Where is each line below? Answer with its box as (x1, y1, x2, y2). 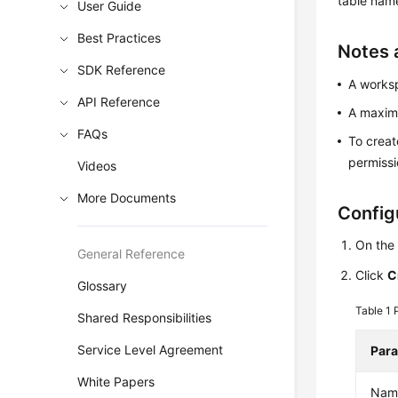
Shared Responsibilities (77, 310, 212, 325)
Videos (77, 158, 117, 173)
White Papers (77, 374, 155, 389)
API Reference (77, 94, 161, 109)
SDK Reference (77, 62, 166, 77)
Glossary (77, 278, 128, 293)
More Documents (77, 190, 177, 205)
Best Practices (77, 30, 162, 45)
